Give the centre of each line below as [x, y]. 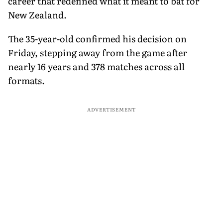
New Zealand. [37, 14]
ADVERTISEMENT [111, 109]
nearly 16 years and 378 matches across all [96, 66]
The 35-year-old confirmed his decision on [97, 38]
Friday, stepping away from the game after [98, 52]
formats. [26, 80]
